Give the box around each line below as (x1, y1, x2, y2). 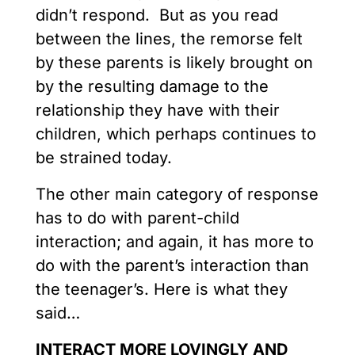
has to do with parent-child (36, 208, 239, 228)
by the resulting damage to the (36, 77, 269, 97)
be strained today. (36, 148, 181, 168)
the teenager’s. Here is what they (36, 280, 288, 300)
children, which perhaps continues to (36, 124, 316, 144)
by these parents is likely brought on (36, 53, 313, 73)
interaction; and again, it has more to (36, 232, 314, 252)
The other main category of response (36, 185, 319, 204)
